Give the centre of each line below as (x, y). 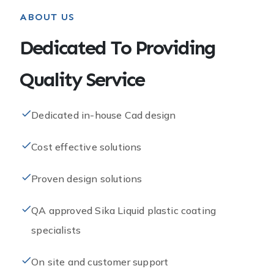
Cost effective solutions (87, 147)
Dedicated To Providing (117, 48)
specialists (56, 230)
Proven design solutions (87, 179)
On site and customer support (100, 262)
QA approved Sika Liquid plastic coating (124, 211)
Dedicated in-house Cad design (104, 115)
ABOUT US (47, 17)
